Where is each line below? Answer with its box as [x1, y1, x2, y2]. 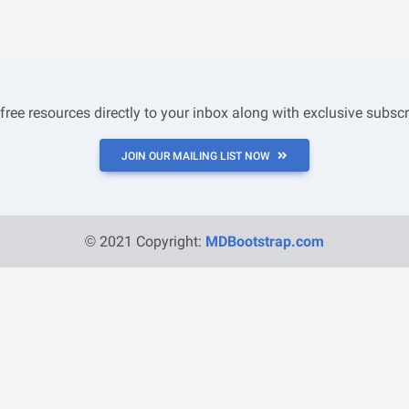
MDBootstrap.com [205, 233, 324, 250]
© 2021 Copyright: [85, 233, 205, 250]
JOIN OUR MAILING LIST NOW [121, 150, 270, 163]
